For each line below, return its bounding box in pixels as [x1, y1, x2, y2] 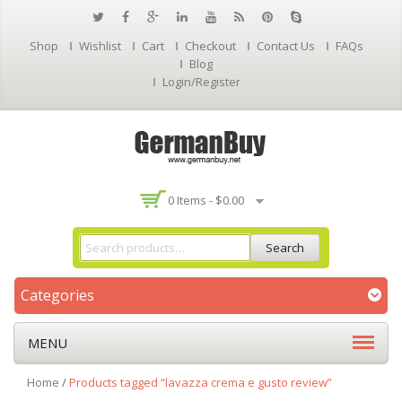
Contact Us [257, 38, 315, 54]
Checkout [185, 38, 236, 54]
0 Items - [167, 192, 215, 208]
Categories [21, 285, 94, 305]
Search [266, 240, 304, 256]
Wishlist [79, 38, 121, 54]
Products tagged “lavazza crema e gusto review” [69, 374, 332, 390]
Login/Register [162, 74, 240, 90]
